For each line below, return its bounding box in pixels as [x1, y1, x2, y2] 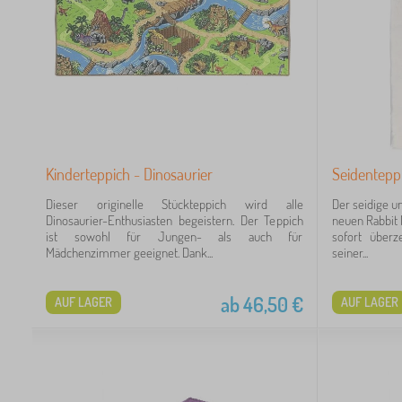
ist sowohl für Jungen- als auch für [46, 227, 303, 245]
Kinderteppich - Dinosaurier [46, 163, 213, 184]
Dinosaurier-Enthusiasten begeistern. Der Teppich [46, 211, 303, 229]
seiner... [331, 243, 368, 261]
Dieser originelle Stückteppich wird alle [46, 195, 303, 213]
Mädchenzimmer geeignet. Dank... [46, 243, 213, 261]
